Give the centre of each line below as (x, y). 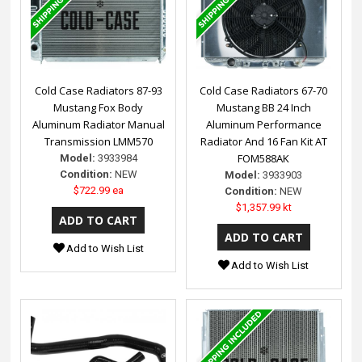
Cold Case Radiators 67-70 (264, 90)
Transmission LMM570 (98, 141)
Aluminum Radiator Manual (98, 124)
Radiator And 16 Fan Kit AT (263, 141)
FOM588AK (264, 158)
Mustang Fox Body (99, 107)
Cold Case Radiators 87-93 (98, 90)
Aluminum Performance (263, 124)
